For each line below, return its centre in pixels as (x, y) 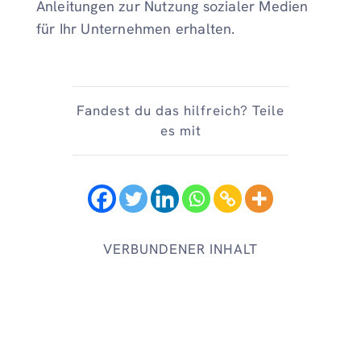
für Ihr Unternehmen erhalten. (135, 29)
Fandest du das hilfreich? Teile (180, 110)
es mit (180, 130)
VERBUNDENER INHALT (180, 249)
